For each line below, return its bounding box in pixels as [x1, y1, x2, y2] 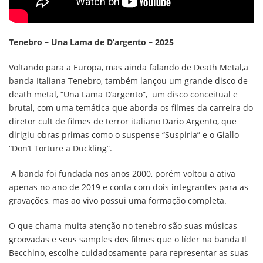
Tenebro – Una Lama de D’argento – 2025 [9, 36, 174, 48]
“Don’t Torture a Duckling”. [9, 142, 112, 154]
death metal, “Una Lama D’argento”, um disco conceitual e [9, 88, 238, 100]
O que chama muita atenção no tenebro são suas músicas [9, 220, 237, 231]
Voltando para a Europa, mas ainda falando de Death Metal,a [9, 61, 248, 73]
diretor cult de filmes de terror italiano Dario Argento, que [9, 115, 237, 127]
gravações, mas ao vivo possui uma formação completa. [9, 194, 227, 206]
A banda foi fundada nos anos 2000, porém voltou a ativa [9, 167, 235, 179]
